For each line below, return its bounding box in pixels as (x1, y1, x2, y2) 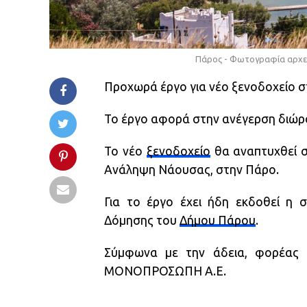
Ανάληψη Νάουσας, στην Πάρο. (104, 162, 279, 176)
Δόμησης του (104, 213, 180, 227)
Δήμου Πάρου (180, 213, 256, 227)
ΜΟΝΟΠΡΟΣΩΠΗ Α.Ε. (104, 264, 226, 278)
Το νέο (104, 144, 147, 158)
